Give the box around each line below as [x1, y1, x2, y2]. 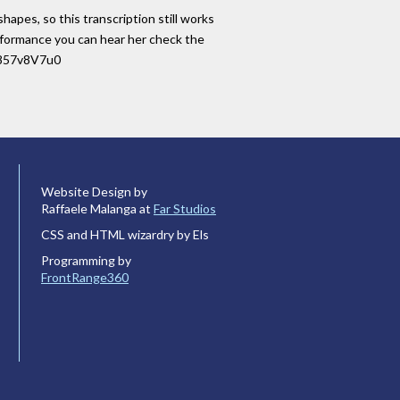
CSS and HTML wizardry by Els [41, 227, 209, 243]
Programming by [41, 252, 131, 268]
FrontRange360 [41, 269, 129, 285]
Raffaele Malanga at [41, 201, 154, 217]
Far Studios [154, 201, 216, 217]
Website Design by [41, 184, 147, 200]
